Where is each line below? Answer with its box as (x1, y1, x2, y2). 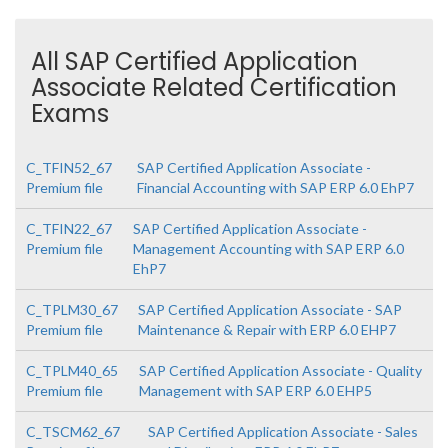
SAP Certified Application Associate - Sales (148, 423, 419, 441)
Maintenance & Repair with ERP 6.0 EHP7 (138, 321, 397, 339)
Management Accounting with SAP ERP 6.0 (133, 240, 405, 258)
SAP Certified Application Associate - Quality (139, 362, 423, 380)
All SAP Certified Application (31, 45, 358, 79)
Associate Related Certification (31, 71, 397, 105)
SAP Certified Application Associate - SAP (138, 301, 403, 319)
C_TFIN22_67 (26, 220, 112, 238)
